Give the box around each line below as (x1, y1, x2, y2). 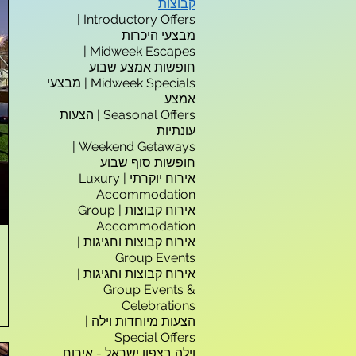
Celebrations (122, 298, 195, 313)
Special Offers (114, 330, 195, 345)
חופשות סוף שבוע (100, 155, 195, 170)
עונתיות (157, 123, 195, 138)
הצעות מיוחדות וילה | (85, 314, 195, 329)
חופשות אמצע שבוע (89, 60, 195, 75)
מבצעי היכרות (122, 28, 195, 43)
